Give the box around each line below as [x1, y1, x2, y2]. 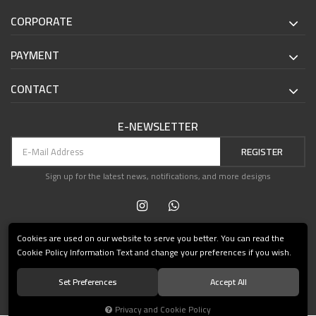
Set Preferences [58, 274, 117, 290]
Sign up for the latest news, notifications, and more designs [45, 168, 271, 185]
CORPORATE [11, 11, 73, 32]
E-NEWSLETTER [118, 116, 198, 138]
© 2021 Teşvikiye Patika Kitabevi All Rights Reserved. [55, 291, 261, 308]
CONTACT [11, 78, 59, 100]
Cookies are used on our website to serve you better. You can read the [17, 230, 284, 246]
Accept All [210, 274, 247, 290]
